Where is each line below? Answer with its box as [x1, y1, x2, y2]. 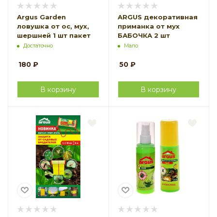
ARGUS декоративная [117, 13, 198, 21]
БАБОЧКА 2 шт [117, 31, 170, 40]
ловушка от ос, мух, [17, 22, 89, 31]
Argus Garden [17, 13, 66, 21]
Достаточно [23, 42, 53, 49]
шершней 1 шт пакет [17, 31, 91, 40]
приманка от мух [117, 22, 180, 31]
